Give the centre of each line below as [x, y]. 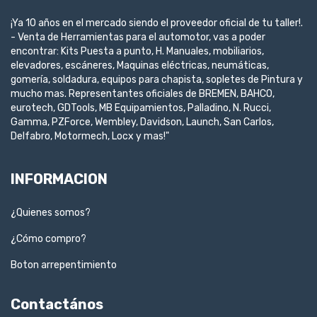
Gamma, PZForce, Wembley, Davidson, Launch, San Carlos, [142, 122]
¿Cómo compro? [48, 238]
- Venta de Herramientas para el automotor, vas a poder [138, 38]
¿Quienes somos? [51, 212]
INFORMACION [59, 179]
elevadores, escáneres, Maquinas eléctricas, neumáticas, [140, 66]
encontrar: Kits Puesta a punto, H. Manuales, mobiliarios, [137, 52]
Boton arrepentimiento [64, 265]
